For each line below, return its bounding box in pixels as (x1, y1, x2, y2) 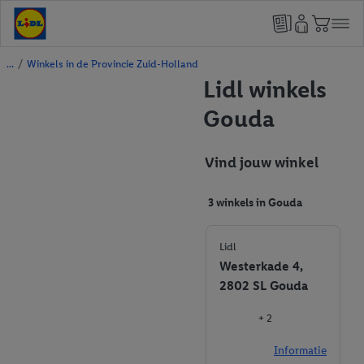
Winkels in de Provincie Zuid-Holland (27, 58, 198, 70)
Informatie (274, 344, 327, 357)
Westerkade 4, (219, 258, 303, 274)
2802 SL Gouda (219, 278, 308, 293)
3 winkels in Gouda (208, 196, 302, 210)
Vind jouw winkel (205, 154, 318, 171)
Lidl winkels (203, 75, 327, 103)
